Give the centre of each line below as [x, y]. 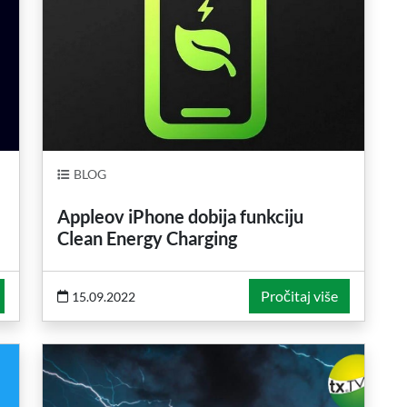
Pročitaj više [299, 296]
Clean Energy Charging [147, 238]
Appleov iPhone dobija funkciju [180, 216]
